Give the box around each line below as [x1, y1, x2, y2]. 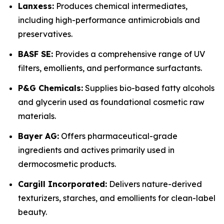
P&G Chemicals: [18, 83, 83, 93]
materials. [18, 111, 56, 121]
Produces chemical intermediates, [54, 1, 187, 11]
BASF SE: [18, 49, 53, 59]
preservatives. [18, 29, 72, 39]
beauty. [18, 207, 47, 217]
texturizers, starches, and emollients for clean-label [18, 193, 215, 203]
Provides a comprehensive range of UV [53, 49, 205, 59]
